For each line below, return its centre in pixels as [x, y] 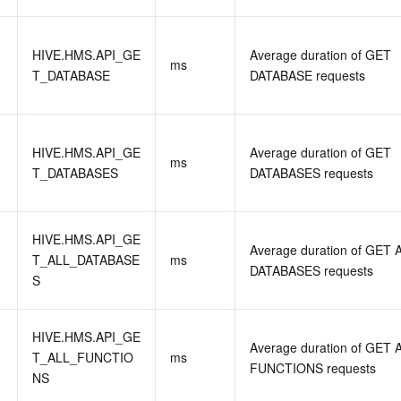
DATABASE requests [307, 75]
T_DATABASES [75, 173]
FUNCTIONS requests [313, 368]
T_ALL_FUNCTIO [83, 357]
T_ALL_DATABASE [86, 260]
